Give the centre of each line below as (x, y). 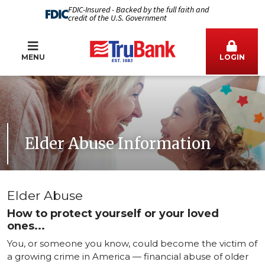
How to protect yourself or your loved (113, 214)
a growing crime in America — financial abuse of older (128, 256)
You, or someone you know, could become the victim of (132, 243)
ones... (26, 226)
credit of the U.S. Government (117, 18)
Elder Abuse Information (118, 143)
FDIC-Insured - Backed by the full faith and (138, 10)
